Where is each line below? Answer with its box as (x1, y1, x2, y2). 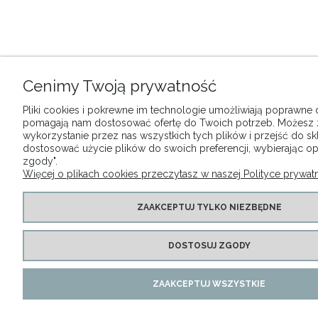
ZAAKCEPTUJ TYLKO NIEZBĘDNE (136, 202, 282, 212)
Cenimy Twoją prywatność (23, 77, 216, 95)
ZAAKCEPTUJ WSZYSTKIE (153, 279, 265, 289)
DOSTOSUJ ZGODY (168, 241, 251, 251)
